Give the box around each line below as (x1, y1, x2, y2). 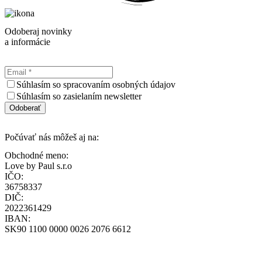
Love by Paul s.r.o (5, 161, 72, 171)
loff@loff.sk (5, 235, 50, 245)
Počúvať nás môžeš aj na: (5, 132, 99, 142)
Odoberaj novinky (5, 26, 72, 37)
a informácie (5, 37, 50, 47)
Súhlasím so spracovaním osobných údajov (16, 79, 175, 89)
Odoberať (9, 103, 41, 112)
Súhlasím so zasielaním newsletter (16, 91, 142, 101)
